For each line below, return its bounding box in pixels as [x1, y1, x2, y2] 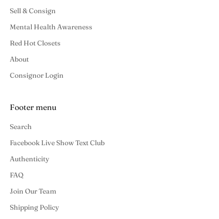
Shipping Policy [10, 202, 59, 212]
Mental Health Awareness [10, 22, 92, 31]
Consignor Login [10, 70, 64, 80]
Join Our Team [10, 186, 56, 196]
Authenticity [10, 154, 49, 163]
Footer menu [10, 102, 57, 112]
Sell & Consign [10, 6, 56, 15]
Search [10, 122, 32, 131]
